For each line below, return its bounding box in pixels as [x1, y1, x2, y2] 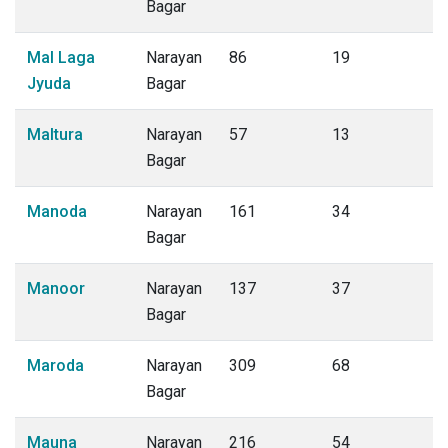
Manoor [27, 279, 85, 298]
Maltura [27, 125, 83, 144]
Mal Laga [27, 48, 95, 67]
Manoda [27, 202, 87, 221]
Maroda [27, 356, 84, 375]
